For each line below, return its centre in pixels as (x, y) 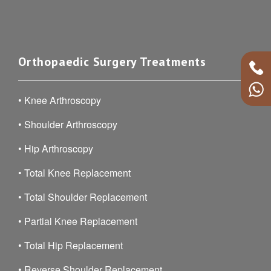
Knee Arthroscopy (63, 100)
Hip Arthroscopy (59, 149)
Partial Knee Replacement (81, 221)
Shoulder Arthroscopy (71, 124)
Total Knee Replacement (77, 173)
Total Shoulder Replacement (86, 197)
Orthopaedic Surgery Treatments (112, 62)
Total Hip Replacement (73, 245)
